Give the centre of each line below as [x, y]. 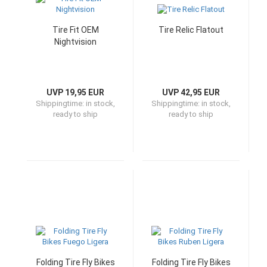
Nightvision [75, 42]
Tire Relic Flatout [191, 30]
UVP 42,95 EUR [191, 92]
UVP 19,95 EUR [75, 92]
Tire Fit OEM [75, 30]
